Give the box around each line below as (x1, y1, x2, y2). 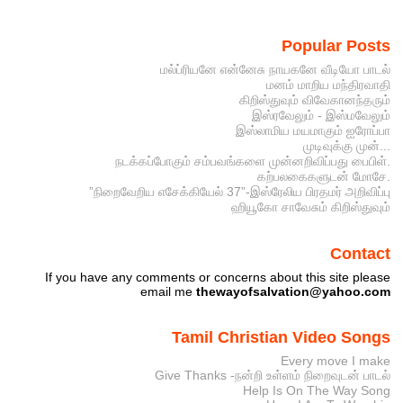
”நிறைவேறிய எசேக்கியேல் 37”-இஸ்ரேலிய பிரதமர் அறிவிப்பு (88, 184, 390, 199)
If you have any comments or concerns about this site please (44, 269, 390, 284)
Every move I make (280, 354, 390, 369)
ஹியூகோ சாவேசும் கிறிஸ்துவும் (230, 199, 390, 214)
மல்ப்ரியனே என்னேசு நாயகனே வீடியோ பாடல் (159, 61, 390, 76)
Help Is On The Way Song (242, 383, 390, 399)
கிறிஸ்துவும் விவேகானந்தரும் (238, 92, 390, 107)
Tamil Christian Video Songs (171, 327, 390, 346)
